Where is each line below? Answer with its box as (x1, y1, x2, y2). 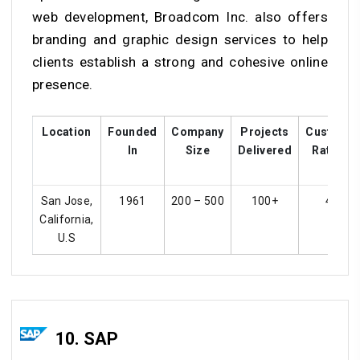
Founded (108, 125, 157, 138)
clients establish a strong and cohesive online (32, 53, 328, 70)
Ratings (312, 143, 355, 157)
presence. (32, 76, 93, 92)
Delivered (238, 143, 292, 157)
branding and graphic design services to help (32, 31, 328, 47)
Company (171, 125, 224, 138)
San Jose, (40, 194, 93, 207)
